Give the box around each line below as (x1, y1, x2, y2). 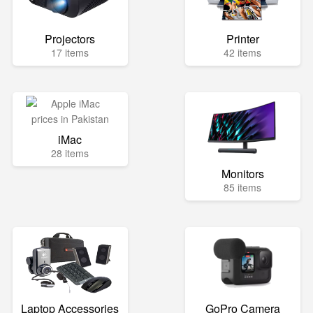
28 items (51, 146, 89, 160)
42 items (224, 45, 262, 59)
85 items (224, 180, 262, 194)
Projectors (45, 31, 96, 47)
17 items (51, 45, 89, 59)
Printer (226, 31, 259, 47)
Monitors (221, 166, 264, 182)
